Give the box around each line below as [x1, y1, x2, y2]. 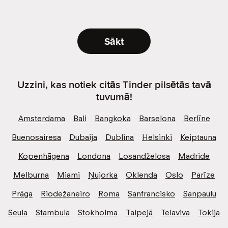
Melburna [13, 169, 49, 180]
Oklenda [126, 169, 157, 180]
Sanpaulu [183, 188, 216, 198]
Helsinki [142, 132, 172, 142]
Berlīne [183, 113, 210, 123]
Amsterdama [18, 113, 65, 123]
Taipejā [126, 207, 153, 217]
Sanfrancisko [128, 188, 175, 198]
